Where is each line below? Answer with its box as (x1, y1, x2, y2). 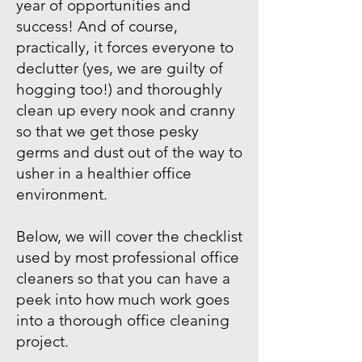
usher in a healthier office (16, 164, 192, 183)
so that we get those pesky (16, 122, 199, 141)
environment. (16, 185, 107, 204)
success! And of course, (16, 17, 178, 36)
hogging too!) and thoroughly (16, 80, 222, 99)
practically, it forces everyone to (16, 38, 234, 57)
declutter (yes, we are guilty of (16, 59, 223, 78)
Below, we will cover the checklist (16, 227, 242, 246)
